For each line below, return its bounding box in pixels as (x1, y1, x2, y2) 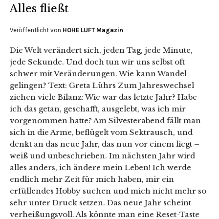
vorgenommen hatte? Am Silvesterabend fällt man (10, 116, 201, 126)
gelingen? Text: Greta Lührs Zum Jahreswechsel (10, 81, 194, 90)
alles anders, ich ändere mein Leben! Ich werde (10, 163, 191, 173)
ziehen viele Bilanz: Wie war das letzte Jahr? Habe (10, 92, 197, 102)
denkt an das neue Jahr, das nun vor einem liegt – (10, 139, 199, 149)
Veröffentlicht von (10, 26, 63, 34)
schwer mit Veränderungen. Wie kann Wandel (10, 69, 187, 79)
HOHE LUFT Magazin (63, 26, 123, 34)
